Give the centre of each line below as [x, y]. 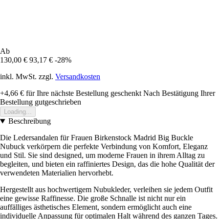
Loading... [18, 112]
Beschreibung [29, 121]
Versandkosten [78, 77]
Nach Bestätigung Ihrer [179, 93]
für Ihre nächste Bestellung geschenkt [83, 93]
